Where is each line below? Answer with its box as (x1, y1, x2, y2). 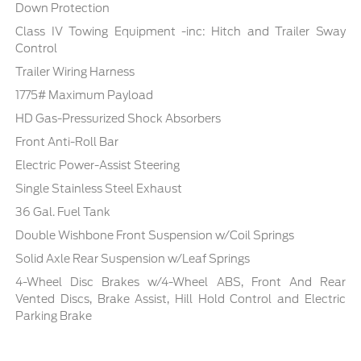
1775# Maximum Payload (15, 88, 154, 102)
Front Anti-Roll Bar (15, 135, 119, 148)
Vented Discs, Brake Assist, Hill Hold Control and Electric (15, 292, 346, 305)
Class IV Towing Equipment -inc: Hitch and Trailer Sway (15, 24, 346, 38)
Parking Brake (15, 309, 93, 322)
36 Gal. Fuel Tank (15, 205, 111, 218)
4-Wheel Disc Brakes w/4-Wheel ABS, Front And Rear (15, 275, 346, 288)
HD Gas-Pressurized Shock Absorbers (15, 111, 222, 125)
